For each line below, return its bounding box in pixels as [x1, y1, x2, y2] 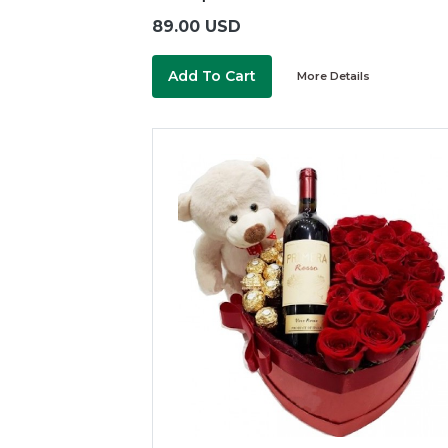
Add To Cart [168, 66, 256, 85]
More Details [297, 69, 370, 84]
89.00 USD [152, 16, 241, 36]
